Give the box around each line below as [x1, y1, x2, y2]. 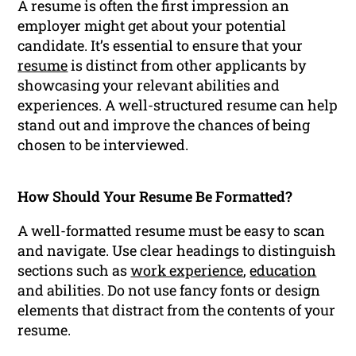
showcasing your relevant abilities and [17, 75, 281, 95]
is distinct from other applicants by [68, 56, 307, 75]
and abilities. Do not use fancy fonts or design [17, 281, 321, 300]
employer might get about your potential [17, 16, 287, 36]
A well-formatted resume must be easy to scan [17, 221, 326, 241]
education [250, 261, 317, 281]
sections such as [17, 261, 131, 281]
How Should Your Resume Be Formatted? [17, 187, 293, 207]
